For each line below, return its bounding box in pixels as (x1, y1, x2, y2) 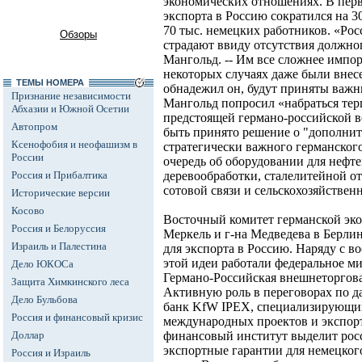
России (11, 151, 44, 163)
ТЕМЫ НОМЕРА (11, 78, 89, 87)
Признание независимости (11, 90, 131, 102)
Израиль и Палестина (11, 240, 107, 252)
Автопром (11, 120, 57, 133)
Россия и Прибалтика (11, 169, 107, 181)
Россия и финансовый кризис (11, 311, 143, 323)
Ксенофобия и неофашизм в (11, 138, 137, 150)
